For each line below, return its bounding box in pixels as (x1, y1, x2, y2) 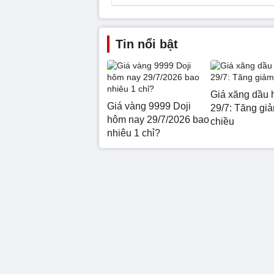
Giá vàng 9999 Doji (107, 101, 191, 111)
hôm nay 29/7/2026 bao (107, 114, 209, 125)
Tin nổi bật (116, 37, 178, 51)
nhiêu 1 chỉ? (107, 128, 160, 138)
